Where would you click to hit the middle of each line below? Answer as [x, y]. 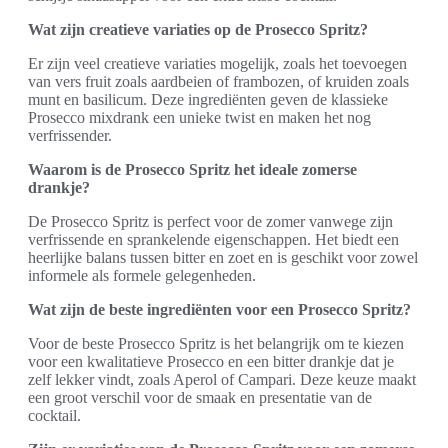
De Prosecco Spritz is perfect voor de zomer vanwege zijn [210, 221]
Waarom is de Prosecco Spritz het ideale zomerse [192, 169]
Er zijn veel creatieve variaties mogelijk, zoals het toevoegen [217, 63]
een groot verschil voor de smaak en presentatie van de [200, 397]
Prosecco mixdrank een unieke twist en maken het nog [199, 117]
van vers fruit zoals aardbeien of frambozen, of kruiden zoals [218, 81]
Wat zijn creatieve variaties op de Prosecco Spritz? [198, 29]
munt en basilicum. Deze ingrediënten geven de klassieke [208, 99]
